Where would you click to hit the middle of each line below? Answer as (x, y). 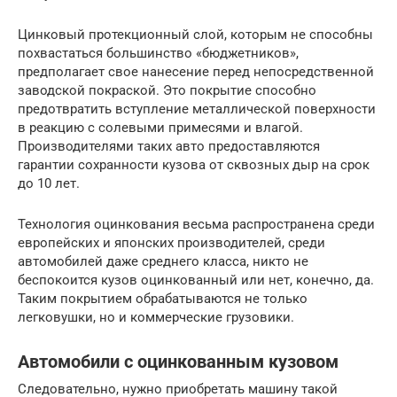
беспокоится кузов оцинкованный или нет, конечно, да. (196, 280)
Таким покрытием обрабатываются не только (163, 298)
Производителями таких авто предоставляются (169, 146)
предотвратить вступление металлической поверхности (197, 109)
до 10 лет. (49, 183)
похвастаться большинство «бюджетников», (158, 53)
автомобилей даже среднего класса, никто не (163, 261)
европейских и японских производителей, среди (171, 242)
